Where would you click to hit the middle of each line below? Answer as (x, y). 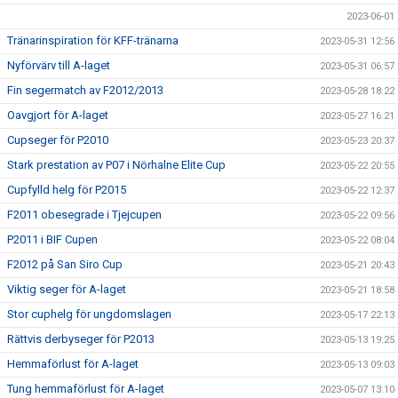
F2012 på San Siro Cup (65, 264)
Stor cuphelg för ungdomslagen (89, 314)
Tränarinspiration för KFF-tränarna (93, 40)
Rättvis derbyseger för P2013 (81, 339)
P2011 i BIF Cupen (52, 239)
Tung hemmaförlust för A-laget (86, 389)
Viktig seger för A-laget (67, 289)
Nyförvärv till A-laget (59, 65)
